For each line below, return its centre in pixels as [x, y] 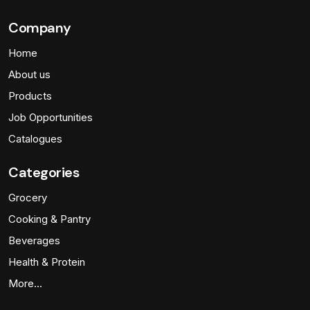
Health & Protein [47, 262]
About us [29, 74]
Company [40, 27]
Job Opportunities [51, 117]
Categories [44, 172]
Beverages [34, 240]
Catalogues [35, 138]
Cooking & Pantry [49, 219]
